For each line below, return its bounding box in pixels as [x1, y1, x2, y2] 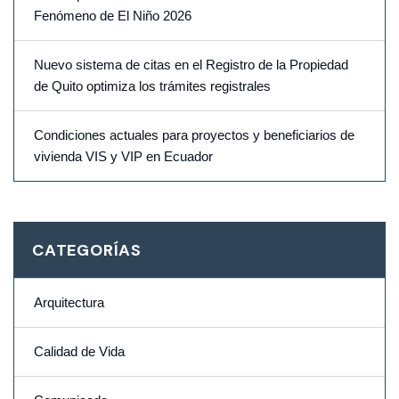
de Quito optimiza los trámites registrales [34, 79, 271, 94]
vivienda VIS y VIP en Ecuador [34, 150, 213, 165]
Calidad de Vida [34, 345, 125, 360]
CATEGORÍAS [32, 240, 142, 262]
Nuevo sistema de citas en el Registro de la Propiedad [34, 58, 348, 73]
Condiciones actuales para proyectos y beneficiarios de [34, 128, 354, 143]
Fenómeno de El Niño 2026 [34, 9, 191, 24]
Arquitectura [34, 296, 104, 311]
